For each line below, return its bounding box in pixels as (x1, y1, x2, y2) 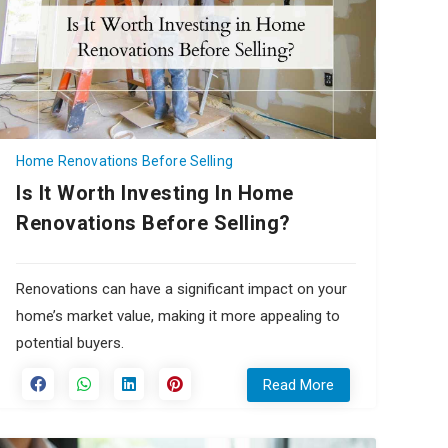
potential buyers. (16, 333, 124, 352)
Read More (263, 375, 334, 394)
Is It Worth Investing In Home (16, 180, 294, 205)
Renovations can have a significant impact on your (16, 279, 347, 298)
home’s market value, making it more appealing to (16, 306, 340, 325)
